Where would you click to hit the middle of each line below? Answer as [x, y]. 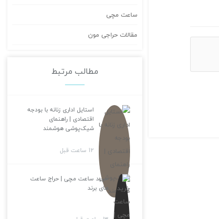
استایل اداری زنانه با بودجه [60, 109]
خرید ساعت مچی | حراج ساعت [69, 178]
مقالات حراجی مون [112, 34]
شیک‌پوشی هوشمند [68, 128]
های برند [98, 188]
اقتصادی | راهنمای [71, 119]
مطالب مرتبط [75, 71]
